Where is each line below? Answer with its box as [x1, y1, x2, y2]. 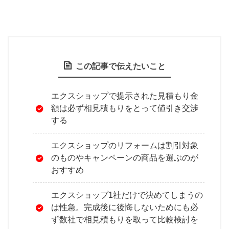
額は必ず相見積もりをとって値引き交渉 [51, 103, 198, 112]
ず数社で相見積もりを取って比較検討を [51, 215, 198, 224]
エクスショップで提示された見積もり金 [51, 91, 198, 100]
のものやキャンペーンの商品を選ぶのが [51, 153, 198, 162]
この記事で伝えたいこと [76, 61, 166, 71]
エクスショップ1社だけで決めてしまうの [51, 190, 203, 199]
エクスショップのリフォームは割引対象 [51, 141, 198, 150]
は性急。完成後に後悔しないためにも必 [51, 202, 198, 212]
